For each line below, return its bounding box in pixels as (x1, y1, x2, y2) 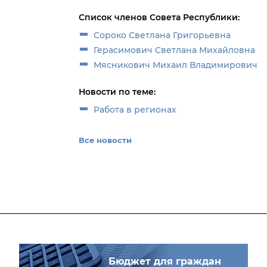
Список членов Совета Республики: (79, 12, 240, 23)
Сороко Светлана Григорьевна (94, 30, 231, 41)
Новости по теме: (79, 86, 156, 97)
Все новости (79, 135, 132, 145)
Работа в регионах (94, 104, 176, 115)
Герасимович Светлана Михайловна (94, 45, 257, 55)
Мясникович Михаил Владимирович (94, 60, 260, 70)
